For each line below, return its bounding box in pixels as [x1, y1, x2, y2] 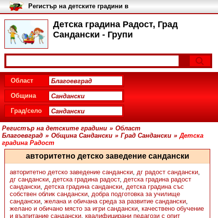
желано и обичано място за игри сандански [9, 205, 138, 212]
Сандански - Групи [53, 30, 133, 39]
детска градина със [126, 183, 184, 190]
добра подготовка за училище [91, 190, 180, 198]
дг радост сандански [136, 168, 198, 176]
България [28, 10, 58, 17]
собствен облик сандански [9, 190, 88, 198]
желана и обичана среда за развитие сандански [44, 198, 186, 205]
